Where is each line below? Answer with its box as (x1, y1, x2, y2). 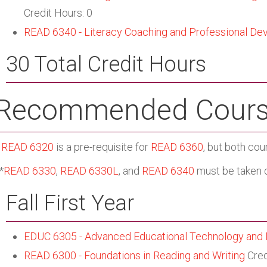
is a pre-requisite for (54, 141, 151, 153)
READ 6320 (1, 141, 54, 153)
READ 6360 (151, 141, 203, 153)
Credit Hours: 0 (24, 7, 92, 19)
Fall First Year (6, 191, 134, 216)
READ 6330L (60, 164, 119, 177)
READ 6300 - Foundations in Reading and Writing (24, 249, 245, 262)
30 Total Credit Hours (6, 52, 206, 77)
